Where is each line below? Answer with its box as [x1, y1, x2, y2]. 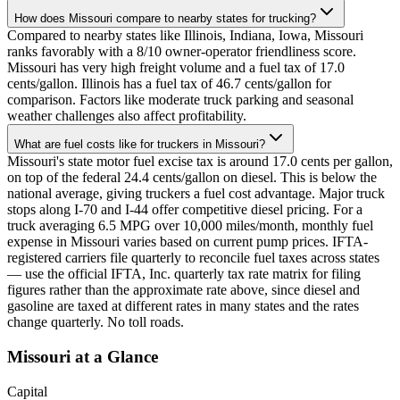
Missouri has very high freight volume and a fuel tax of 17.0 [7, 60, 345, 76]
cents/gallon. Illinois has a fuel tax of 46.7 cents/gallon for [7, 76, 331, 92]
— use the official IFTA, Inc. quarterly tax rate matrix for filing [7, 266, 361, 282]
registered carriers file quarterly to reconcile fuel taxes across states [7, 250, 379, 266]
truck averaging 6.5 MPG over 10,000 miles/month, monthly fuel [7, 218, 373, 234]
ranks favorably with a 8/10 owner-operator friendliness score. [7, 44, 356, 60]
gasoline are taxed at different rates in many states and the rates [7, 298, 359, 314]
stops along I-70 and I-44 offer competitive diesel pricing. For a [7, 202, 362, 218]
